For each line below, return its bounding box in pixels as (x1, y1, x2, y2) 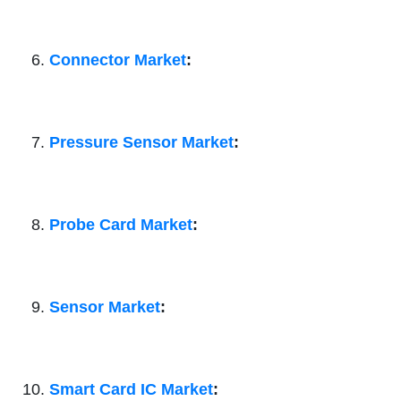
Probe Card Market (49, 216, 192, 235)
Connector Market (49, 51, 186, 70)
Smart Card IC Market (49, 380, 213, 399)
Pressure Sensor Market (49, 133, 234, 152)
